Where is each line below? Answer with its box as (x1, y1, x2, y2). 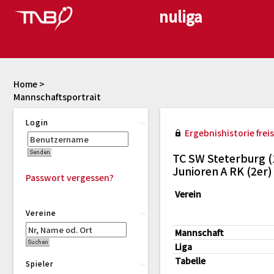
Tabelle (175, 254, 206, 267)
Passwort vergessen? (26, 171, 114, 183)
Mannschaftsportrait (13, 91, 101, 103)
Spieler (26, 258, 54, 268)
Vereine (26, 207, 56, 218)
